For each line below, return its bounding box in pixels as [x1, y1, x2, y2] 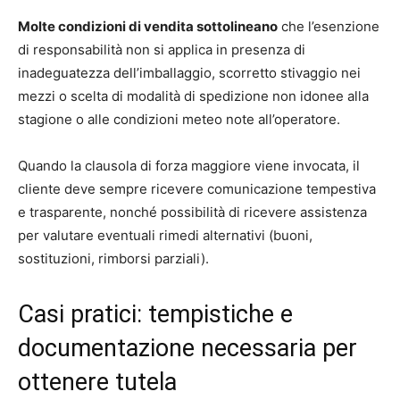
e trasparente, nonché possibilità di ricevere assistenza [18, 203, 367, 221]
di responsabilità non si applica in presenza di [18, 40, 305, 58]
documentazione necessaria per [18, 333, 357, 362]
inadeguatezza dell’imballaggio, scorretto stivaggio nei [18, 63, 361, 81]
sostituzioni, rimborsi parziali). [18, 249, 209, 267]
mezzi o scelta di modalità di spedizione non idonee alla [18, 87, 369, 104]
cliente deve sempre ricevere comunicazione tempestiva [18, 179, 376, 197]
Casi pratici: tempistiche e [18, 299, 293, 329]
